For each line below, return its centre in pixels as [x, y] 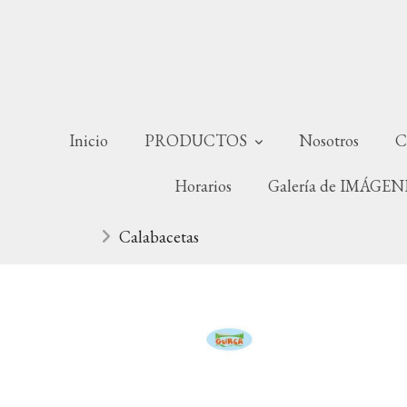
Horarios [203, 186]
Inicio [89, 140]
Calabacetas [159, 237]
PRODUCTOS [198, 140]
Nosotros [329, 140]
